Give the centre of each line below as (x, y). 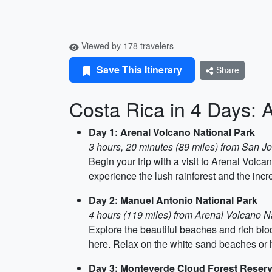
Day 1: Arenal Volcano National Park (172, 132)
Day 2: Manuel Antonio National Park (173, 200)
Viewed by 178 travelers (126, 46)
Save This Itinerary (138, 70)
